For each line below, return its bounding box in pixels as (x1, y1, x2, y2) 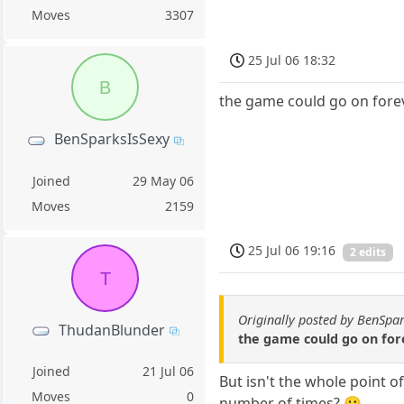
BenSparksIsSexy (53, 129, 170, 150)
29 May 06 (133, 171, 195, 189)
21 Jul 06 (142, 362, 195, 380)
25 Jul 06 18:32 (248, 51, 336, 69)
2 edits (350, 244, 387, 261)
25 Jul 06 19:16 (248, 242, 336, 260)
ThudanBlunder (58, 319, 165, 340)
